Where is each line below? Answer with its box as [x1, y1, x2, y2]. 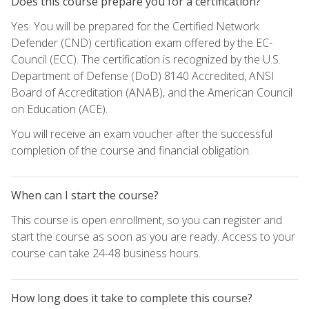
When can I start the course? [11, 187, 159, 203]
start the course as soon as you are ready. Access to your [11, 228, 295, 244]
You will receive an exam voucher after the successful [11, 126, 272, 141]
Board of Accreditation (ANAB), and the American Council [11, 84, 292, 100]
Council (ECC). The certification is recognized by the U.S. [11, 51, 281, 67]
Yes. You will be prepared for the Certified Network [11, 18, 259, 34]
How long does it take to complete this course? [11, 290, 252, 306]
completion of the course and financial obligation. [11, 142, 251, 158]
